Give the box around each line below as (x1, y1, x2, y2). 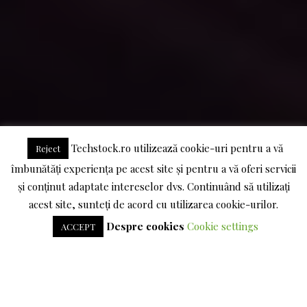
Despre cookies (106, 219, 184, 233)
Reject (36, 142, 60, 154)
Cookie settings (186, 219, 258, 233)
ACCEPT (60, 221, 95, 232)
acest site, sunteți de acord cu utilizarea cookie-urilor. (29, 197, 278, 211)
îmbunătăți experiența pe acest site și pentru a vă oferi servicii (11, 161, 296, 175)
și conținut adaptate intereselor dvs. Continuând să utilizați (17, 179, 290, 193)
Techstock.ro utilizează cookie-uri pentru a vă (69, 140, 283, 155)
